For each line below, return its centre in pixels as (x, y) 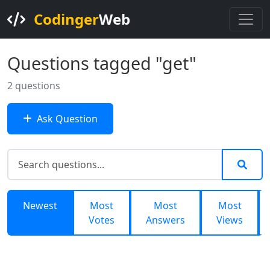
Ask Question (67, 119)
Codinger (66, 19)
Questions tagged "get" (102, 63)
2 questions (34, 86)
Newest (40, 206)
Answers (165, 220)
